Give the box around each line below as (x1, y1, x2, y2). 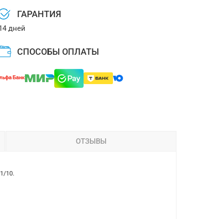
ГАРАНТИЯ (17, 9, 62, 19)
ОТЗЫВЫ (76, 137, 107, 146)
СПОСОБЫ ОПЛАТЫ (17, 46, 100, 57)
